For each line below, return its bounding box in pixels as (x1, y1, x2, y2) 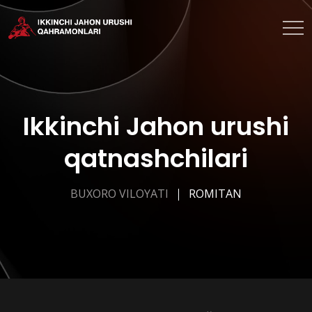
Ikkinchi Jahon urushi (23, 109, 289, 144)
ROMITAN (189, 186, 242, 201)
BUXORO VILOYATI (70, 186, 169, 201)
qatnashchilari (64, 141, 248, 176)
